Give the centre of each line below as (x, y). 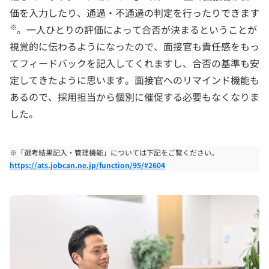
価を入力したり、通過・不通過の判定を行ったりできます (134, 12)
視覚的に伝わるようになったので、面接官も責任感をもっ (134, 46)
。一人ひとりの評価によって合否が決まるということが (137, 29)
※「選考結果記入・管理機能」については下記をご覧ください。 (114, 152)
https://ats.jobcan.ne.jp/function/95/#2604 (87, 165)
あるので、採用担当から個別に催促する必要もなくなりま (134, 96)
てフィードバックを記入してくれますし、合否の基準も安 (134, 63)
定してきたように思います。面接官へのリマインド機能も (134, 80)
